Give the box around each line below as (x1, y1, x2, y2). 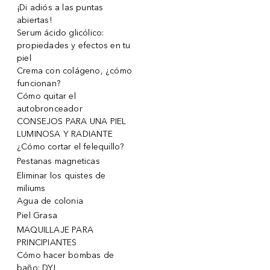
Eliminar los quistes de (17, 170, 106, 181)
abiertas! (17, 14, 52, 25)
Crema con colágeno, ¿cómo (17, 65, 132, 76)
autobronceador (17, 103, 83, 114)
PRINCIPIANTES (17, 237, 77, 248)
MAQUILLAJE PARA (17, 224, 93, 235)
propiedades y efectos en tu (17, 40, 131, 51)
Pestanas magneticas (17, 155, 100, 166)
